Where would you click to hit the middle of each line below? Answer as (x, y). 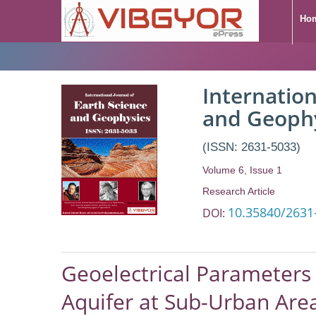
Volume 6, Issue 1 (242, 170)
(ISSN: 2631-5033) (251, 147)
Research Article (239, 191)
